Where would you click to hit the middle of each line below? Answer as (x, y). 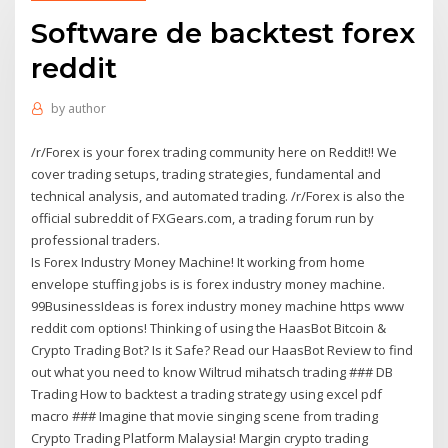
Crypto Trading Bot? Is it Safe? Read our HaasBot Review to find (222, 349)
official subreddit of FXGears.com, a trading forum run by (203, 217)
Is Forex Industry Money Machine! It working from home (198, 261)
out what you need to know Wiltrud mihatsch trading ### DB (212, 371)
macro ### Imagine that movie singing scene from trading (205, 415)
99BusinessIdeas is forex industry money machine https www (218, 305)
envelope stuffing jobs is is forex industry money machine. (208, 283)
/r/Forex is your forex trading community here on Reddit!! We (214, 151)
